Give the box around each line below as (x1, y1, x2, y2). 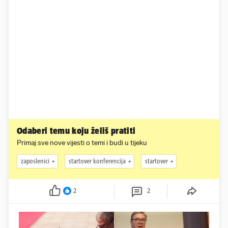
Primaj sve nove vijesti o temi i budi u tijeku (17, 138, 147, 147)
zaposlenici (21, 157, 49, 165)
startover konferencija (69, 157, 126, 165)
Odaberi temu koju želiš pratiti (17, 125, 136, 136)
